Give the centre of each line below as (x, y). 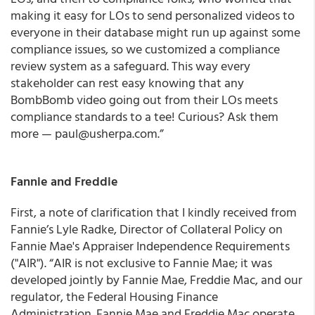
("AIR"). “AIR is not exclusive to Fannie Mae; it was (141, 263)
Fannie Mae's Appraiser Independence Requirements (150, 246)
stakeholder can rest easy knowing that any (127, 83)
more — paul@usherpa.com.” (87, 133)
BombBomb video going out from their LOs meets (144, 99)
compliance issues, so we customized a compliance (145, 49)
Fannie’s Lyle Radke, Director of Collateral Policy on (147, 229)
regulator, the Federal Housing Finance (114, 296)
